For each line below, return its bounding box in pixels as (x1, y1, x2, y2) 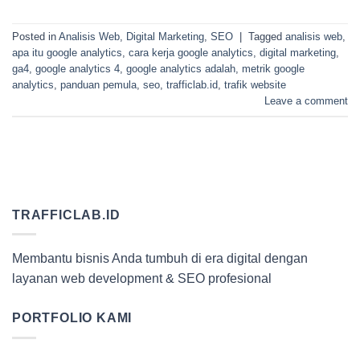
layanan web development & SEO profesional (12, 272, 272, 286)
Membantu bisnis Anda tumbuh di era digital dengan (12, 252, 308, 266)
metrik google (242, 62, 305, 75)
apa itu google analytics (12, 46, 122, 59)
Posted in (12, 30, 59, 43)
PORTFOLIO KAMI (12, 311, 133, 325)
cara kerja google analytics (129, 46, 253, 59)
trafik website (224, 78, 286, 91)
